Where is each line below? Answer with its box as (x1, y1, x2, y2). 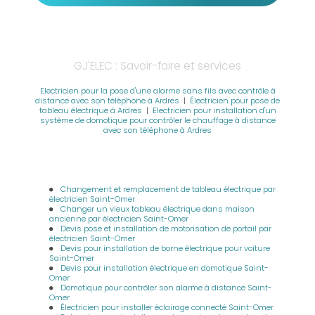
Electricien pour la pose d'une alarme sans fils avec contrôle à (39, 85, 276, 96)
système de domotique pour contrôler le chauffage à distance (39, 115, 276, 126)
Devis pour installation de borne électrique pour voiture (60, 243, 271, 254)
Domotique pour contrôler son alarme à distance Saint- (60, 282, 273, 293)
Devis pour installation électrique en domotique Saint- (60, 262, 269, 274)
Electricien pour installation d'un (152, 105, 276, 116)
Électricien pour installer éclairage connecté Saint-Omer (60, 302, 274, 313)
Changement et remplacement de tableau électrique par (60, 184, 276, 195)
